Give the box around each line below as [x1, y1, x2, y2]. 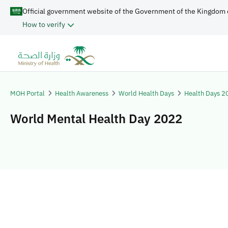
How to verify [22, 20, 65, 29]
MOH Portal [10, 89, 45, 98]
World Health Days [119, 89, 174, 98]
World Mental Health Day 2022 [10, 110, 182, 127]
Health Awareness [55, 89, 108, 98]
